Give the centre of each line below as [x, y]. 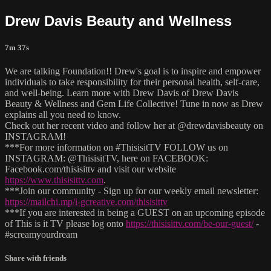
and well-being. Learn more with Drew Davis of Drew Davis [122, 93]
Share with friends [36, 258]
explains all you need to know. [63, 114]
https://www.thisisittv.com [54, 180]
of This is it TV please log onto [65, 223]
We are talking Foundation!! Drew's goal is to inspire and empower [133, 71]
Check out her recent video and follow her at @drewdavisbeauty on [134, 125]
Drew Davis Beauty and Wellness [118, 21]
